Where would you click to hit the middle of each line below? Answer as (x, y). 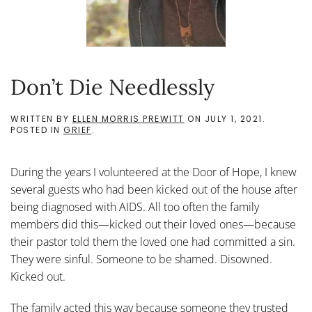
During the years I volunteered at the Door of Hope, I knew (154, 172)
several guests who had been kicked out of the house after (154, 189)
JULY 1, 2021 (233, 119)
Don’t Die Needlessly (112, 87)
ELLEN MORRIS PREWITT (128, 119)
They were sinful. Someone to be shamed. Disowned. (141, 259)
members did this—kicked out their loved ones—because (153, 224)
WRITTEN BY (41, 119)
